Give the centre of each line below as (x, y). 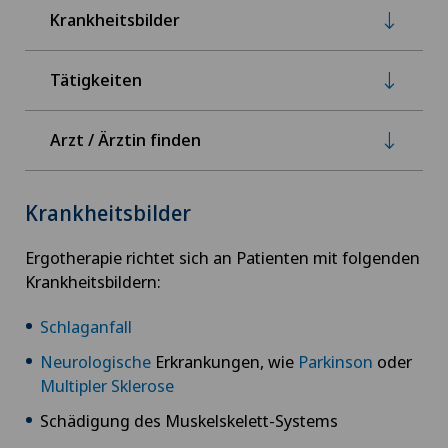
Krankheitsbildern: (93, 281)
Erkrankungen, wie (224, 361)
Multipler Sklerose (107, 385)
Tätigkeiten (96, 80)
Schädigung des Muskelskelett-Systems (189, 420)
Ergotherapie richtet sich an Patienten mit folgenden (222, 257)
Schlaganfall (86, 326)
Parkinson (335, 361)
